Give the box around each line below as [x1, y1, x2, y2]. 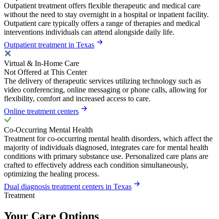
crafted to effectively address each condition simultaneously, [4, 161, 188, 170]
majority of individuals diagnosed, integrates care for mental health [4, 143, 208, 152]
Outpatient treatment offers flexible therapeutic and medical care [4, 1, 200, 10]
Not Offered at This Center [4, 68, 87, 77]
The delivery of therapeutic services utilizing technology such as [4, 77, 201, 86]
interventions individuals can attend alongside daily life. [4, 28, 175, 37]
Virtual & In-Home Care [4, 59, 79, 68]
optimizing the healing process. [4, 170, 99, 178]
